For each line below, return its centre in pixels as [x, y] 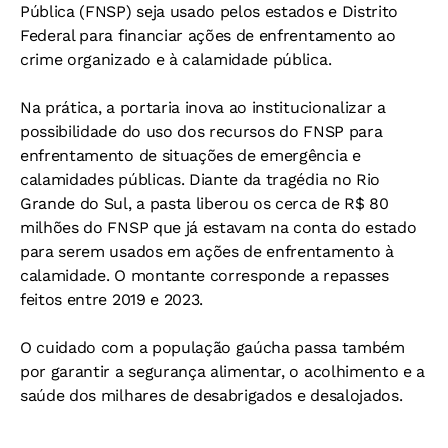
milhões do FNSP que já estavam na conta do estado [218, 227]
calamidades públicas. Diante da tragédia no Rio [200, 179]
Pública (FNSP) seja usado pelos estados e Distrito [209, 11]
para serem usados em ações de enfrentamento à [207, 251]
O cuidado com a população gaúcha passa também [212, 347]
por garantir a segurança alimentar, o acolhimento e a [223, 371]
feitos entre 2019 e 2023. [111, 299]
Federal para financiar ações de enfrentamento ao [208, 35]
